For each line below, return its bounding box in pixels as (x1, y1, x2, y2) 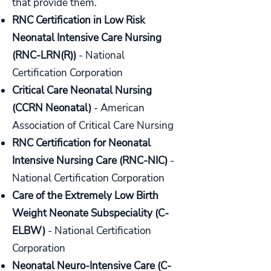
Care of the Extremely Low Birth (12, 189, 158, 203)
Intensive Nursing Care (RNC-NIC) (12, 154, 168, 168)
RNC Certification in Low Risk (12, 13, 145, 27)
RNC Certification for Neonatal (12, 136, 151, 150)
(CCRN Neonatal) (12, 101, 94, 115)
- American (94, 101, 145, 115)
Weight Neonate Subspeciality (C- (12, 206, 169, 220)
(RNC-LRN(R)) (12, 48, 79, 62)
